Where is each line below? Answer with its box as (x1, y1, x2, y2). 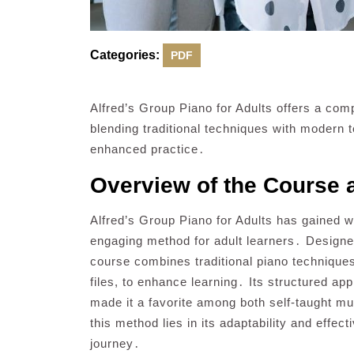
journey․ (90, 336, 141, 350)
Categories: (90, 47, 160, 62)
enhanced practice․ (90, 141, 205, 156)
